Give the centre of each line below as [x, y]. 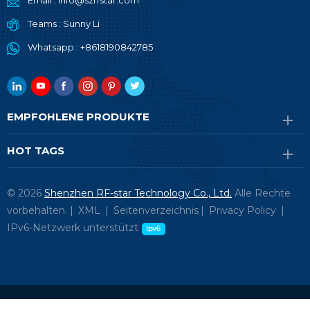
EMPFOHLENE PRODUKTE [78, 117]
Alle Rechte [261, 193]
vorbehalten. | [42, 211]
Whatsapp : [54, 47]
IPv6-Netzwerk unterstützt [73, 228]
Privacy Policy [243, 211]
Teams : [45, 24]
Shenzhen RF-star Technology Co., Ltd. [138, 193]
